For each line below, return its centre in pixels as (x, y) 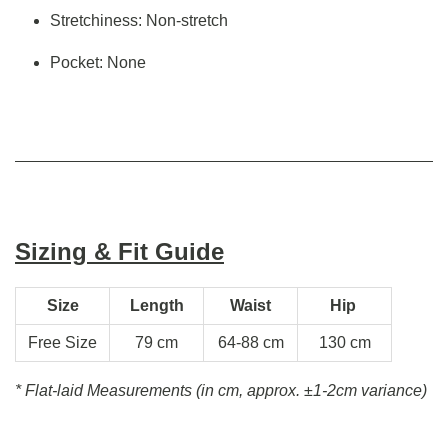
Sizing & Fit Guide (119, 251)
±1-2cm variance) (365, 390)
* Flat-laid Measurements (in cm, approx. (159, 390)
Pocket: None (98, 62)
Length (156, 305)
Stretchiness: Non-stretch (139, 20)
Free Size (62, 342)
